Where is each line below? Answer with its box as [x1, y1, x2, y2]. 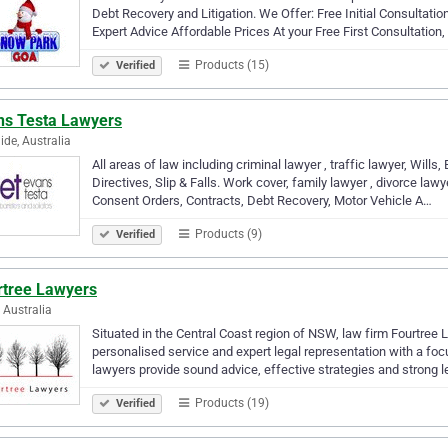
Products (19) [192, 395, 269, 410]
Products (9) [192, 226, 262, 241]
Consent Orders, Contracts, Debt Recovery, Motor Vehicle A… [92, 192, 432, 208]
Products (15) [192, 57, 269, 72]
